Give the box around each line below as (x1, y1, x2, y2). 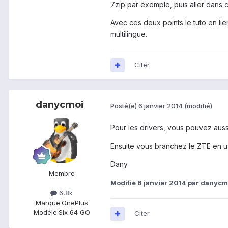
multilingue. (110, 30, 147, 39)
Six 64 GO (58, 208, 90, 217)
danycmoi (35, 99, 84, 111)
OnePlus (61, 198, 88, 207)
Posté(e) (110, 101, 138, 110)
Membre (48, 169, 75, 178)
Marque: (35, 198, 62, 207)
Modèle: (33, 208, 59, 217)
